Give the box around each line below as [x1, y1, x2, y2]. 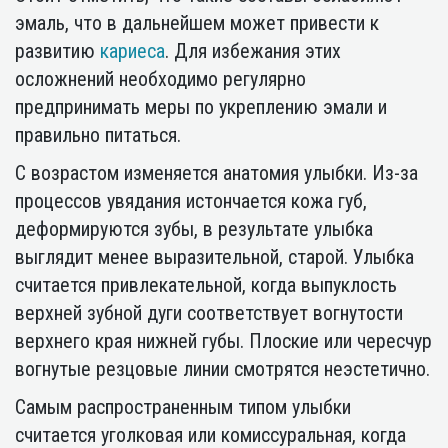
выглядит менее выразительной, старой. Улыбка [15, 245, 414, 269]
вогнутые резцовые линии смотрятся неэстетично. [15, 357, 430, 381]
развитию [15, 39, 100, 63]
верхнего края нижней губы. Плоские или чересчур [15, 329, 432, 353]
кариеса [100, 39, 165, 63]
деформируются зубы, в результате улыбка [15, 217, 373, 241]
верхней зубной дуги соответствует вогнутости [15, 301, 403, 325]
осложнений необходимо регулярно [15, 67, 306, 91]
